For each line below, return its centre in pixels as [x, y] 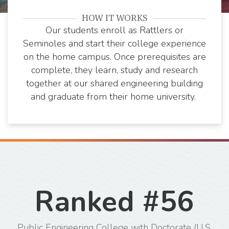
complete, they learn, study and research [114, 70]
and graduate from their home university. [114, 97]
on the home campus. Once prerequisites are [114, 57]
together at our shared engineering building [114, 84]
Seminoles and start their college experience [114, 44]
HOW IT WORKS [114, 18]
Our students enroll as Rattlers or [114, 30]
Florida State [185, 14]
